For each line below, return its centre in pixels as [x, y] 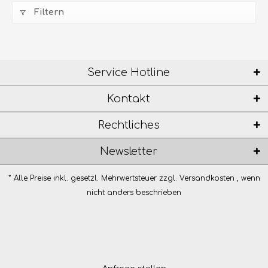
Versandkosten [207, 178]
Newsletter [129, 151]
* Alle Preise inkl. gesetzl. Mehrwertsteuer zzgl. [94, 178]
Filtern [49, 12]
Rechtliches [129, 125]
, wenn [247, 178]
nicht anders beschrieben [134, 193]
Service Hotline [129, 72]
